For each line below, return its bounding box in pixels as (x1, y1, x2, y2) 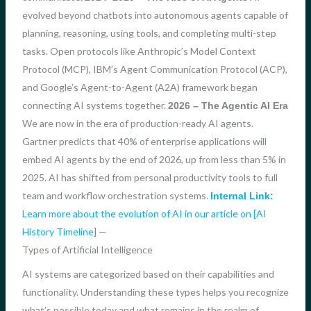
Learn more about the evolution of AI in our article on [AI (22, 207, 267, 219)
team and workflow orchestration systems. (22, 189, 210, 201)
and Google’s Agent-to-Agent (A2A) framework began (22, 81, 258, 93)
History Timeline (22, 225, 94, 237)
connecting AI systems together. (22, 99, 168, 111)
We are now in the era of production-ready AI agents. (22, 117, 253, 129)
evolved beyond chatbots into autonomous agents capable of (22, 8, 288, 21)
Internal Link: (210, 190, 274, 201)
